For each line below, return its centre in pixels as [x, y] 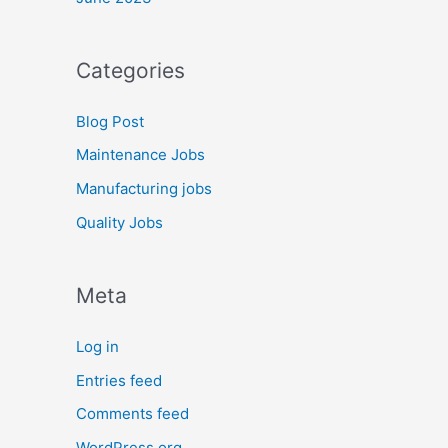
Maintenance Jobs [140, 155]
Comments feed [132, 414]
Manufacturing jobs [144, 188]
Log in [97, 346]
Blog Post [110, 121]
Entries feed [119, 380]
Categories [130, 70]
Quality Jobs [119, 222]
